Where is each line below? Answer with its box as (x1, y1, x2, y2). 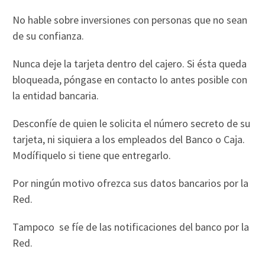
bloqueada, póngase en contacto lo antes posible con (12, 72, 248, 86)
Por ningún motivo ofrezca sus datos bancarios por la (12, 176, 249, 190)
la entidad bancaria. (12, 88, 99, 102)
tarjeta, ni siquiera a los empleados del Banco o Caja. (12, 132, 245, 146)
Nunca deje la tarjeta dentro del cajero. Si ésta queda (12, 56, 247, 70)
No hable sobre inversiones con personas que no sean (12, 12, 248, 27)
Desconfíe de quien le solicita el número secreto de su (12, 116, 251, 130)
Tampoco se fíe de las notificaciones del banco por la (12, 219, 250, 234)
